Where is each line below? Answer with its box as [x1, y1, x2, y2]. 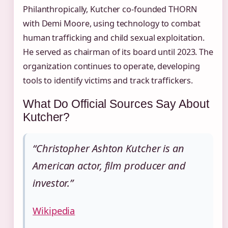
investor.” [33, 176, 74, 190]
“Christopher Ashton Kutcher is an [33, 141, 184, 156]
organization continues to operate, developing [23, 60, 200, 72]
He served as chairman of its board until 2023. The [23, 46, 213, 58]
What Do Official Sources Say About [23, 97, 209, 110]
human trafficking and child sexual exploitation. [23, 32, 205, 43]
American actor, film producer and [33, 159, 186, 173]
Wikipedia [33, 204, 75, 217]
